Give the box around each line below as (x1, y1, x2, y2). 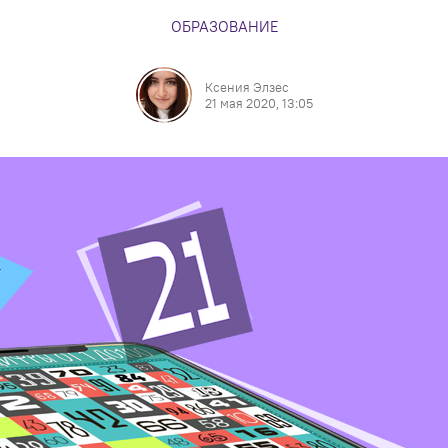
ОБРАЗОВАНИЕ (170, 17, 278, 36)
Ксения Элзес (204, 79, 289, 95)
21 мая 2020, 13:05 (204, 95, 313, 111)
